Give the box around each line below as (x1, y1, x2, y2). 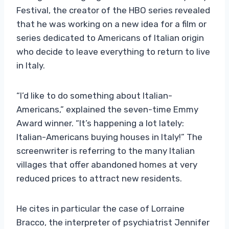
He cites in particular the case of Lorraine (16, 203, 185, 214)
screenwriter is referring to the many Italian (16, 145, 195, 156)
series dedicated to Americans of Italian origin (16, 32, 204, 43)
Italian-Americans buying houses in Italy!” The (16, 131, 202, 142)
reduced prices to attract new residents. (16, 173, 182, 184)
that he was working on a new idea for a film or (16, 18, 207, 29)
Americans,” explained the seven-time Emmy (16, 104, 198, 114)
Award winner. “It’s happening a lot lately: (16, 118, 184, 128)
